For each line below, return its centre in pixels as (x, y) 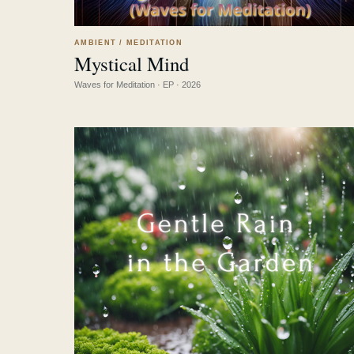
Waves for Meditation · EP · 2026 (138, 85)
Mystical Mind (132, 64)
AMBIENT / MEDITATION (129, 43)
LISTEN (318, 64)
